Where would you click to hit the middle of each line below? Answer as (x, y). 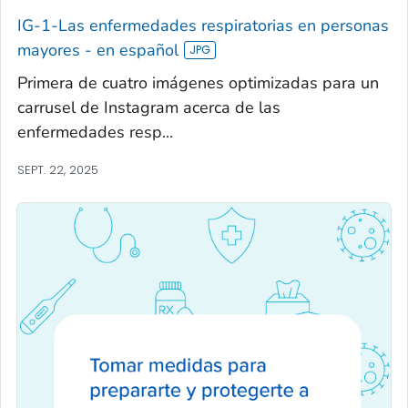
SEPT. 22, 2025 (58, 170)
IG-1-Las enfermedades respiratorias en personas (203, 26)
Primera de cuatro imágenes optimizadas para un (198, 83)
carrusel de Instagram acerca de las (149, 108)
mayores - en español (98, 51)
